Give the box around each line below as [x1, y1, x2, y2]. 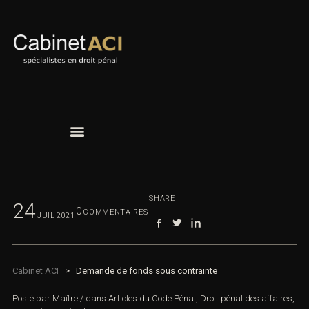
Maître [52, 293, 78, 304]
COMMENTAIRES [83, 208, 148, 217]
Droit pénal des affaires [200, 293, 292, 304]
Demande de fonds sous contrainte [76, 266, 217, 277]
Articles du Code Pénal [108, 293, 196, 304]
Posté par [12, 293, 52, 304]
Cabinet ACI [12, 266, 59, 277]
